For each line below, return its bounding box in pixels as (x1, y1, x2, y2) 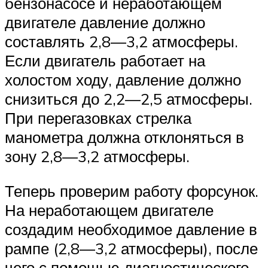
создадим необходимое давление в (5, 219, 257, 239)
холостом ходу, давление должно (5, 70, 241, 90)
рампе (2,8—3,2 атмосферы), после (5, 238, 258, 258)
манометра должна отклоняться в (5, 127, 244, 147)
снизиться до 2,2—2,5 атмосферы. (5, 89, 252, 109)
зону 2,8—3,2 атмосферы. (5, 147, 190, 166)
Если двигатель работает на (5, 51, 205, 71)
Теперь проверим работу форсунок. (5, 181, 258, 200)
